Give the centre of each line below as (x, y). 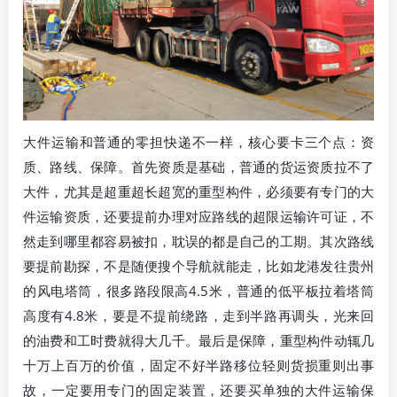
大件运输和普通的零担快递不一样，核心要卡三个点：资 (198, 141)
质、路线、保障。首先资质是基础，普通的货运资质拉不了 (198, 166)
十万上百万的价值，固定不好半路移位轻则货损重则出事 (198, 365)
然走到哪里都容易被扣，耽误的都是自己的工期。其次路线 (198, 241)
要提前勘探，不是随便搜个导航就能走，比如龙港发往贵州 (198, 265)
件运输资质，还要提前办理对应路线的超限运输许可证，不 (198, 216)
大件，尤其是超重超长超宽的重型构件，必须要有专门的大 (198, 191)
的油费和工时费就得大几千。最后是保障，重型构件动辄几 (198, 340)
